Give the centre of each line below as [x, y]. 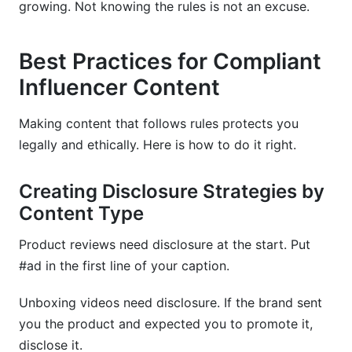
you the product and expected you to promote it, [166, 324]
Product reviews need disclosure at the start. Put [165, 244]
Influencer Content [119, 87]
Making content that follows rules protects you [159, 123]
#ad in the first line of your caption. [124, 266]
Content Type [81, 213]
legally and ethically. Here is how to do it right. [158, 145]
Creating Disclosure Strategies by [172, 191]
